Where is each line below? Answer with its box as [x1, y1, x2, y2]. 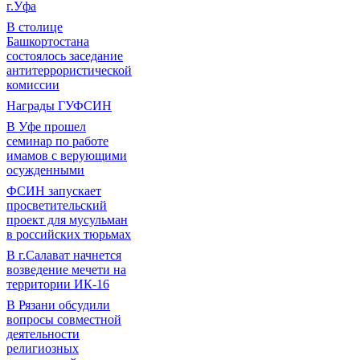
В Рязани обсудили [6, 298, 110, 312]
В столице [6, 20, 63, 34]
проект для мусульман [6, 213, 128, 227]
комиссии [6, 78, 59, 92]
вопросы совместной [6, 313, 121, 326]
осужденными [6, 163, 84, 177]
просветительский [6, 198, 107, 212]
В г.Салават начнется [6, 248, 121, 262]
